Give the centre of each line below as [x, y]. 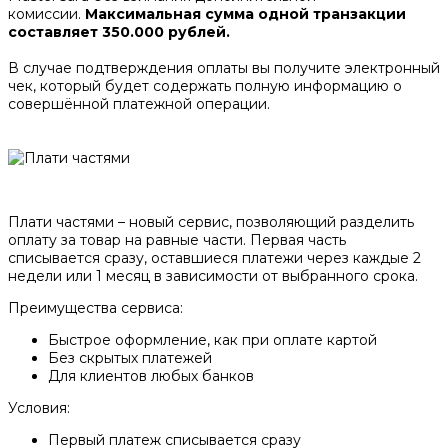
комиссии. [46, 13]
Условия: [41, 407]
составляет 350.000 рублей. [119, 31]
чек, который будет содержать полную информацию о [205, 85]
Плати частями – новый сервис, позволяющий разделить [211, 221]
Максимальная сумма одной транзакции [245, 13]
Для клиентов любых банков [151, 375]
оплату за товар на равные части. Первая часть [177, 239]
